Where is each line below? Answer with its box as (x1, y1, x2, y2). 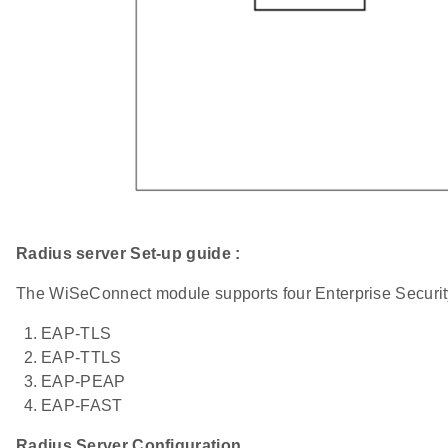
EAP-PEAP (41, 372, 126, 390)
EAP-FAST (41, 396, 123, 414)
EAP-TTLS (41, 348, 122, 366)
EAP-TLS (41, 324, 112, 342)
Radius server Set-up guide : (16, 244, 241, 262)
